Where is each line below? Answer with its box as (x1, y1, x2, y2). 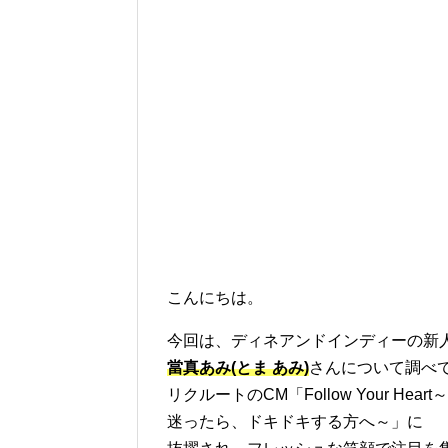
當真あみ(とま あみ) (167, 359, 309, 376)
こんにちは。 (167, 289, 263, 306)
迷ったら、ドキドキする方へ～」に (167, 413, 423, 430)
